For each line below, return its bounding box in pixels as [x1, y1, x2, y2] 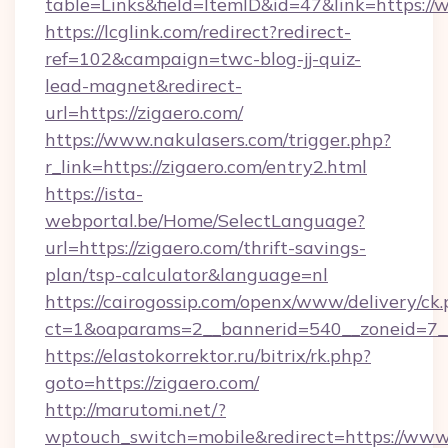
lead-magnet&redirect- [45, 74, 242, 97]
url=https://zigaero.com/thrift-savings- [45, 236, 366, 259]
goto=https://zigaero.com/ [45, 371, 259, 394]
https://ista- [45, 182, 143, 205]
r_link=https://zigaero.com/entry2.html [45, 155, 367, 178]
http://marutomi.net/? [45, 398, 226, 421]
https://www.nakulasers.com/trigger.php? [45, 128, 391, 151]
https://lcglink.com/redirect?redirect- [45, 20, 351, 43]
